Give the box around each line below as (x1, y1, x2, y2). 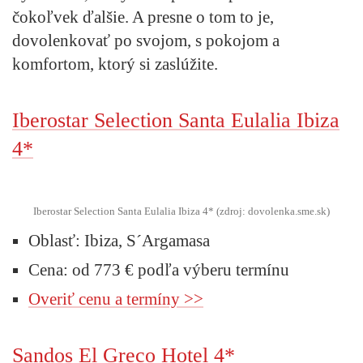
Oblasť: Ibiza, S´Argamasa (28, 230, 210, 250)
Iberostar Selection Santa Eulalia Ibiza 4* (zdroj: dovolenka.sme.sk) (33, 204, 330, 217)
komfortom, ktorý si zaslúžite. (12, 53, 218, 74)
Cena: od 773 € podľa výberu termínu (28, 259, 289, 280)
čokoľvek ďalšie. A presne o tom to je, (12, 6, 274, 27)
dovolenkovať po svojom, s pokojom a (12, 30, 280, 50)
